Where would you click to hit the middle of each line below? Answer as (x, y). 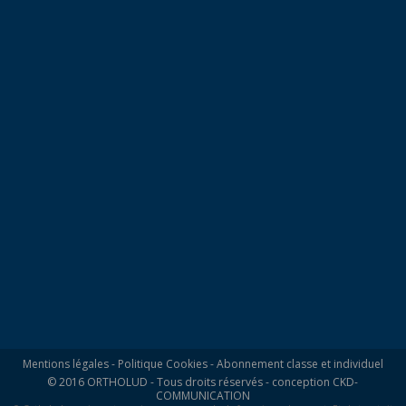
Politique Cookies (162, 364)
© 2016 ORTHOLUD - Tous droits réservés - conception (190, 382)
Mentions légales (65, 364)
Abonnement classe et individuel (300, 364)
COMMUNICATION (203, 396)
